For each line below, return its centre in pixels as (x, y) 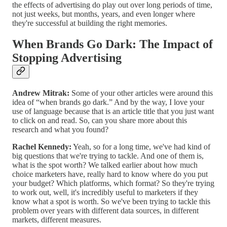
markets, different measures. (57, 220)
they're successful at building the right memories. (90, 23)
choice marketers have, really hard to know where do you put (110, 174)
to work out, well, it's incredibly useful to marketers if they (105, 193)
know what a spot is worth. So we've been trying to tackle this (111, 202)
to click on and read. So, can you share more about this (100, 121)
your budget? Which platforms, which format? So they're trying (113, 183)
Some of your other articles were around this (141, 93)
